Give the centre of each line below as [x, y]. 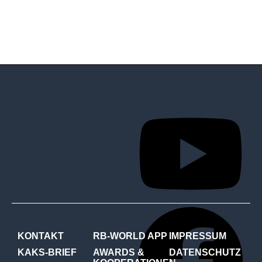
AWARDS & [119, 252]
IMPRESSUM [197, 236]
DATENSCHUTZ [205, 252]
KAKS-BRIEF [47, 252]
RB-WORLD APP [130, 236]
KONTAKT [41, 236]
